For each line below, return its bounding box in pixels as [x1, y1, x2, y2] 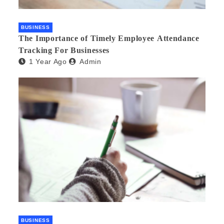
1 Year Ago [28, 57, 67, 65]
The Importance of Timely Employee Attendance [18, 33, 199, 42]
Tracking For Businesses [18, 45, 110, 54]
